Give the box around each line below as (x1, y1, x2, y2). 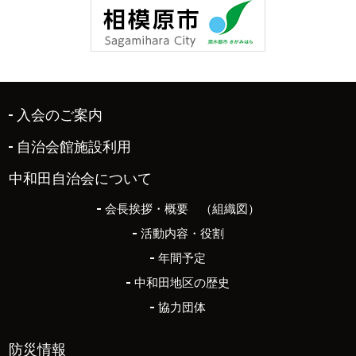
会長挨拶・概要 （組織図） (104, 202, 260, 216)
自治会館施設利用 (17, 139, 132, 156)
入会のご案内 (17, 107, 103, 124)
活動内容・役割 (140, 226, 224, 241)
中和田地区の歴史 (134, 276, 230, 290)
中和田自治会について (9, 171, 153, 188)
